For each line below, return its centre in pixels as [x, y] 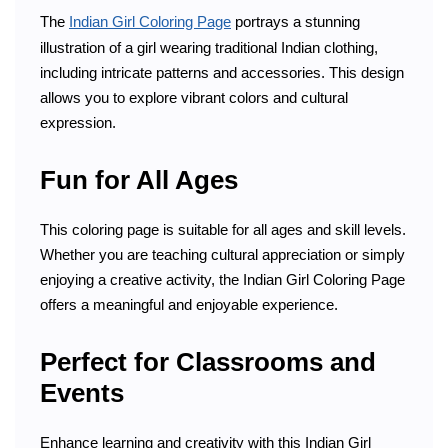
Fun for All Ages [139, 180]
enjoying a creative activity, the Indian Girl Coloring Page [222, 279]
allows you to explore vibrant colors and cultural [194, 97]
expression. [78, 122]
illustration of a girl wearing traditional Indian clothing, [209, 47]
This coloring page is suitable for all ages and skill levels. [223, 229]
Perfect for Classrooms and [208, 362]
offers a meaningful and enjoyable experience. [189, 304]
